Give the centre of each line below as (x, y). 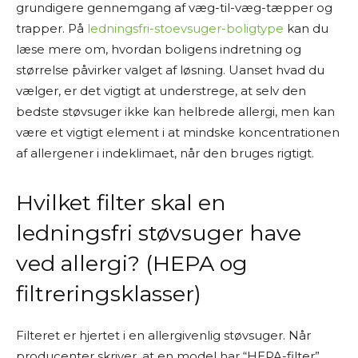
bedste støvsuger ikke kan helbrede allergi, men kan (175, 111)
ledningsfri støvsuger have (159, 233)
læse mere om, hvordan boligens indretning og (159, 49)
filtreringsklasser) (109, 294)
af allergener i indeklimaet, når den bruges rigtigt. (165, 153)
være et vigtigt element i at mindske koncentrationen (178, 132)
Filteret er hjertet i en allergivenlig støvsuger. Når (163, 335)
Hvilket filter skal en (121, 203)
